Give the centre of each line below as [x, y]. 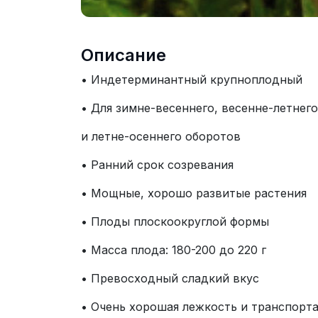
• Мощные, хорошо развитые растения [194, 193]
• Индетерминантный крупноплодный [192, 80]
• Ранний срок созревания [157, 165]
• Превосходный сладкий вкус [170, 279]
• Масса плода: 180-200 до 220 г [174, 250]
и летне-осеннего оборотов [161, 137]
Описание [124, 55]
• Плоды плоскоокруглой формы [175, 222]
